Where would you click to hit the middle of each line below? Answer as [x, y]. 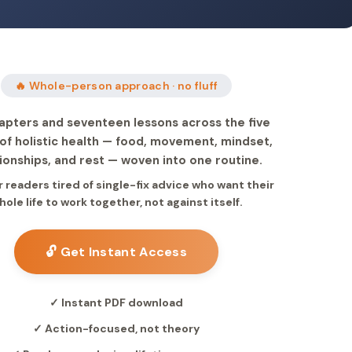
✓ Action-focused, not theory [117, 328]
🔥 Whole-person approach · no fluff [116, 86]
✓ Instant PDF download [117, 302]
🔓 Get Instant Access [117, 252]
